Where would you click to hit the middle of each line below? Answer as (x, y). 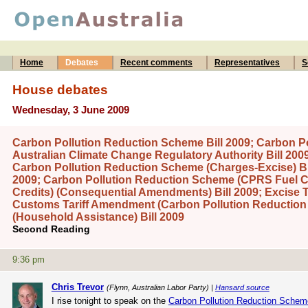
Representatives (247, 63)
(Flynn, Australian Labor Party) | (161, 287)
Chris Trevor (77, 287)
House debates (60, 89)
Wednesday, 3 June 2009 (71, 110)
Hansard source (242, 287)
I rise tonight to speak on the (110, 300)
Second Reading (51, 229)
